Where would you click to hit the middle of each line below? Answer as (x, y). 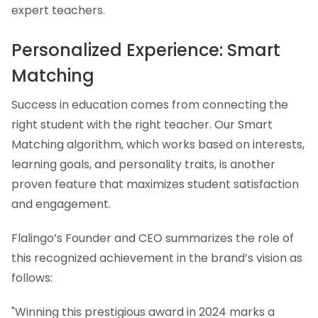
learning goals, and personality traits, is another (143, 165)
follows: (32, 278)
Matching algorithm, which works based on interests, (158, 145)
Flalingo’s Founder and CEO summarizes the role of (153, 238)
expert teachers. (58, 10)
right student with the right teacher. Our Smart (142, 125)
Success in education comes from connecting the (150, 105)
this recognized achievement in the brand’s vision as (157, 258)
